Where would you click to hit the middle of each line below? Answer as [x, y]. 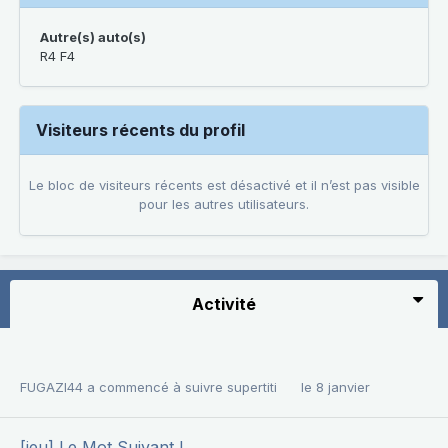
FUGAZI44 [51, 387]
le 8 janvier [335, 387]
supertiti [252, 387]
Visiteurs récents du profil [140, 130]
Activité [224, 304]
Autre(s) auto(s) [93, 37]
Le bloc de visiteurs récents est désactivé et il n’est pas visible [224, 185]
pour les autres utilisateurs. [224, 204]
